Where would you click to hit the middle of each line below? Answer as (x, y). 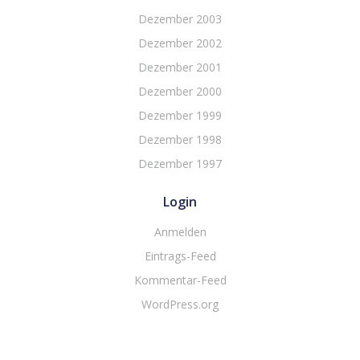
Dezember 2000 (180, 91)
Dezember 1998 (180, 139)
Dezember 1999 (180, 115)
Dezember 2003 (180, 19)
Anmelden (180, 232)
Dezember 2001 (180, 67)
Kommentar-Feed (180, 280)
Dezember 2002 (180, 43)
